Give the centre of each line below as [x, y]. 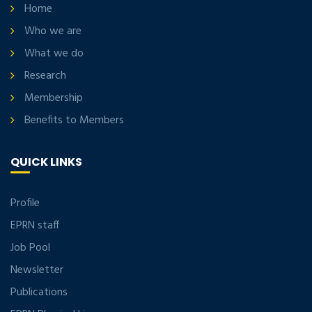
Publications [39, 292]
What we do [54, 53]
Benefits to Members [74, 120]
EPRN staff [35, 225]
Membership [54, 98]
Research [45, 76]
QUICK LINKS [46, 162]
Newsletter [37, 270]
